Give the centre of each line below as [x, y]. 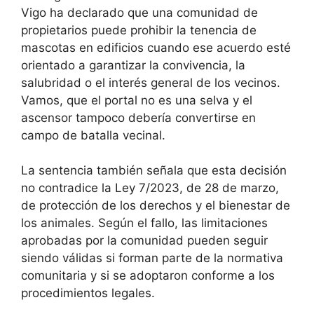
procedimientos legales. [88, 293]
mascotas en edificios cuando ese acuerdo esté [156, 47]
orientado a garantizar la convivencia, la [133, 65]
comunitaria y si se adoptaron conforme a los [148, 276]
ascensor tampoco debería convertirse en [138, 117]
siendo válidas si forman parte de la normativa [152, 258]
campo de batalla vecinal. [93, 135]
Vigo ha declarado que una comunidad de [139, 12]
